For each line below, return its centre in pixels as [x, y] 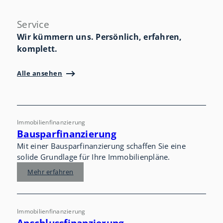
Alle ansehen [40, 73]
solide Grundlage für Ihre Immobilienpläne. [94, 157]
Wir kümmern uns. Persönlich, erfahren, [100, 37]
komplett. [37, 49]
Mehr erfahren [51, 172]
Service [33, 24]
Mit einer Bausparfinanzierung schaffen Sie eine [101, 146]
